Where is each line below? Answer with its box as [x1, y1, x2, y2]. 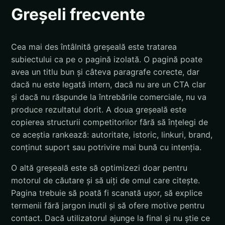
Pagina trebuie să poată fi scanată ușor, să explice [11, 187, 202, 198]
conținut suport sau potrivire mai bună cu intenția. [11, 142, 201, 152]
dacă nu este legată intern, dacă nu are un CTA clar [11, 79, 206, 89]
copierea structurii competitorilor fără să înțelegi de [11, 117, 208, 127]
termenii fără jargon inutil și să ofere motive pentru [11, 200, 204, 210]
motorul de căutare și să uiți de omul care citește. [11, 175, 200, 185]
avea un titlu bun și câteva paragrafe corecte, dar [11, 66, 199, 77]
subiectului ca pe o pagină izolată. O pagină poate [11, 54, 202, 64]
